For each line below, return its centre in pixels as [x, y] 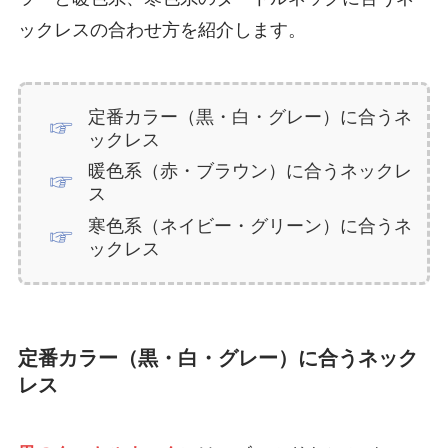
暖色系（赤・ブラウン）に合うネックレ [250, 171]
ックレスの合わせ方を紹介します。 [161, 29]
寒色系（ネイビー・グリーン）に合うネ [250, 225]
